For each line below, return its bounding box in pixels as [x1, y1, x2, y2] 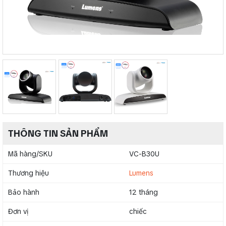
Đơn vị [8, 207, 28, 216]
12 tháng [129, 188, 158, 197]
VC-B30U [129, 149, 159, 159]
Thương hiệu [8, 168, 49, 178]
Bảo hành [8, 188, 39, 197]
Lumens [129, 168, 153, 178]
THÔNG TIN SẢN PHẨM [8, 128, 108, 140]
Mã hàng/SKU [8, 149, 52, 159]
